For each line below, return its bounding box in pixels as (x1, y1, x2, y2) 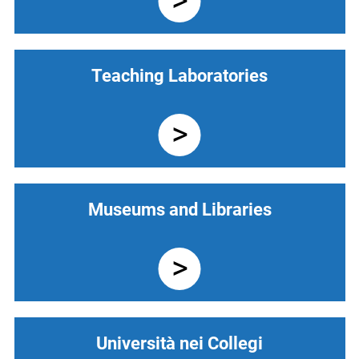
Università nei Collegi (96, 333, 263, 354)
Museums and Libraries (87, 200, 272, 220)
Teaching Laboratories (91, 66, 268, 87)
